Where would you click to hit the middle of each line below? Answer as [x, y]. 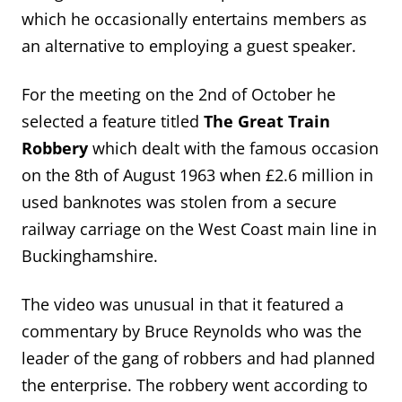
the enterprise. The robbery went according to [195, 385]
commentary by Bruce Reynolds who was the [192, 331]
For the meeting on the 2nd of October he [179, 94]
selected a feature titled [113, 121]
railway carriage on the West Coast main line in [199, 228]
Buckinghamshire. [90, 255]
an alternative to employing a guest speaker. [189, 45]
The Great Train [267, 121]
